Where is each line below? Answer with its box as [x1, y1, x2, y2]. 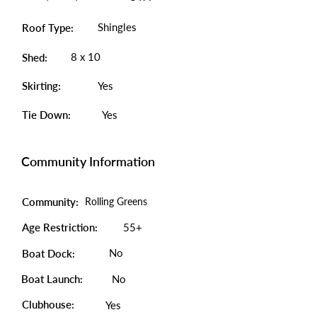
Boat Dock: [22, 247, 75, 260]
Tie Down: [22, 108, 71, 121]
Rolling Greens [85, 195, 147, 207]
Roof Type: [22, 21, 74, 34]
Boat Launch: [21, 272, 83, 285]
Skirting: [22, 79, 61, 92]
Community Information [21, 154, 155, 169]
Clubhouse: [22, 298, 74, 311]
